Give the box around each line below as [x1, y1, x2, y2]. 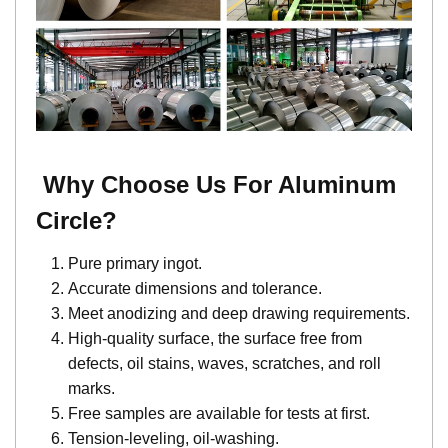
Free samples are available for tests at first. [68, 405, 370, 423]
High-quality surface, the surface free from [68, 330, 362, 348]
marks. [68, 380, 115, 398]
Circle [36, 207, 102, 235]
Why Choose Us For [36, 171, 278, 199]
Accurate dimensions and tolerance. [68, 280, 322, 298]
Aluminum [278, 171, 396, 199]
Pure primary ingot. [68, 255, 202, 273]
